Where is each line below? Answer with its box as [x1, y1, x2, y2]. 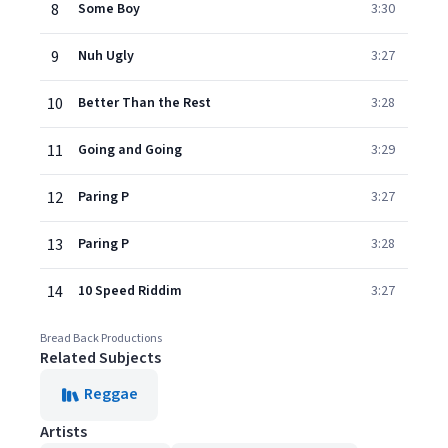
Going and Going [78, 140, 182, 160]
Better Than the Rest [78, 93, 211, 113]
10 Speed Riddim [78, 281, 182, 301]
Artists [40, 421, 87, 443]
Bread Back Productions [40, 330, 162, 347]
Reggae [84, 383, 138, 405]
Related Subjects [40, 347, 161, 369]
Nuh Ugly [78, 46, 134, 66]
